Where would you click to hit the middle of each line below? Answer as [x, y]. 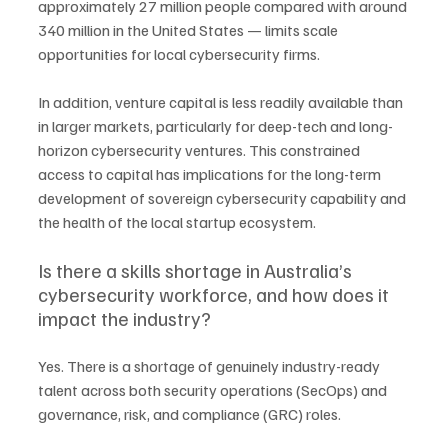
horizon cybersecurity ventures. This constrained [200, 150]
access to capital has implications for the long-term [211, 174]
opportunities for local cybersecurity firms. [179, 54]
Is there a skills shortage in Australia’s [197, 270]
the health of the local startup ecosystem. [177, 222]
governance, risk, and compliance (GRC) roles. [189, 414]
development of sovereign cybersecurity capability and [223, 198]
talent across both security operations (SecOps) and [214, 390]
